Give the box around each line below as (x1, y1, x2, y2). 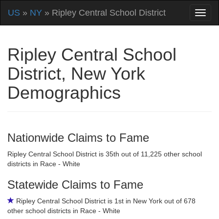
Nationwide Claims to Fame (7, 131, 149, 144)
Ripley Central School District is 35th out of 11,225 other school (7, 150, 202, 158)
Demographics (7, 83, 121, 103)
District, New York (7, 64, 145, 84)
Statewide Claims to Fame (7, 178, 143, 191)
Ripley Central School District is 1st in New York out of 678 (14, 197, 196, 205)
